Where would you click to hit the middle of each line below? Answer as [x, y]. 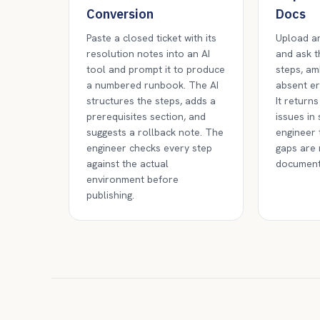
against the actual [127, 164]
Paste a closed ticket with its [151, 38]
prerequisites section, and [146, 116]
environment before [132, 179]
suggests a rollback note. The [155, 132]
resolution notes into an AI [148, 54]
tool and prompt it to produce [156, 69]
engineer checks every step [149, 148]
